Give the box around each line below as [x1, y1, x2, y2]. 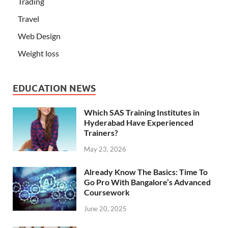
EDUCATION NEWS [13, 83, 96, 94]
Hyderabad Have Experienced [84, 118, 193, 128]
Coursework [84, 187, 130, 197]
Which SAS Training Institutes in [84, 107, 199, 118]
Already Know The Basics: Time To [84, 167, 208, 177]
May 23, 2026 [84, 145, 126, 154]
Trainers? [84, 128, 118, 138]
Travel [18, 14, 39, 24]
